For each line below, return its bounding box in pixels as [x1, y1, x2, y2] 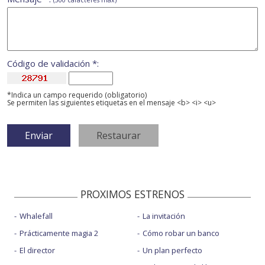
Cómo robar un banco [142, 228, 219, 239]
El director [20, 245, 55, 256]
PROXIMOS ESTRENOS [80, 187, 185, 202]
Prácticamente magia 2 [20, 228, 98, 239]
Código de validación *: [7, 57, 99, 70]
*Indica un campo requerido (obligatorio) [7, 90, 147, 101]
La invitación [142, 211, 185, 222]
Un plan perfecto [142, 245, 202, 256]
